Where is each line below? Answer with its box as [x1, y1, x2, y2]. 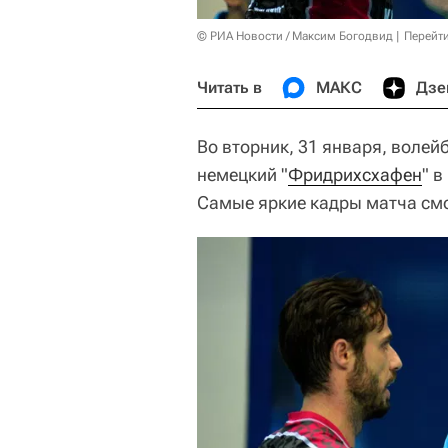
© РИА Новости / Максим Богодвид [197, 29, 393, 43]
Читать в [197, 78, 262, 97]
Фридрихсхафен [288, 164, 422, 185]
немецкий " [197, 164, 288, 185]
